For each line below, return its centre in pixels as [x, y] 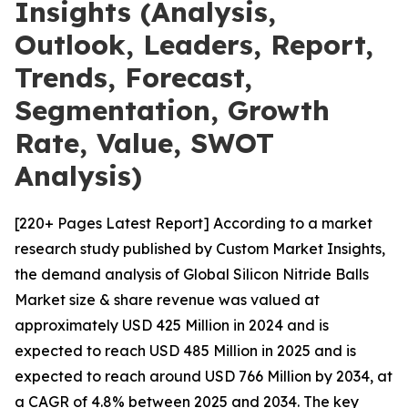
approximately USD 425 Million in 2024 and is [172, 325]
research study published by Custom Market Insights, [200, 249]
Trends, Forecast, [133, 77]
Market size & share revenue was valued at [167, 300]
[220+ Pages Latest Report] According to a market [194, 223]
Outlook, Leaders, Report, [194, 45]
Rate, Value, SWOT [144, 143]
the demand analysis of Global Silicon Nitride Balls [192, 274]
